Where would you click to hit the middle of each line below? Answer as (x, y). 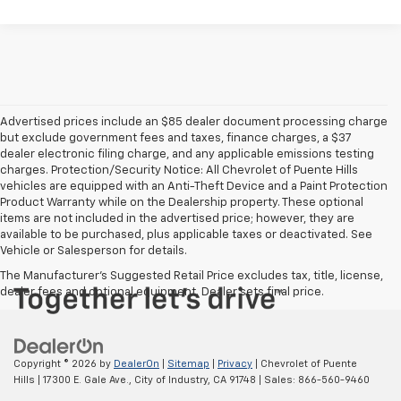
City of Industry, (171, 380)
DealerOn (137, 363)
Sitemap (188, 363)
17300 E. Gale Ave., (86, 380)
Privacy (235, 363)
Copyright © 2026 (56, 363)
